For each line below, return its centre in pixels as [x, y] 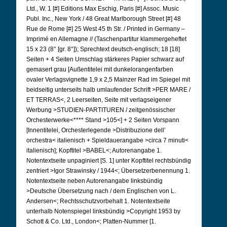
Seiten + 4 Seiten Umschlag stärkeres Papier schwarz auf [105, 59]
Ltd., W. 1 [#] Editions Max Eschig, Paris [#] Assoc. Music [103, 9]
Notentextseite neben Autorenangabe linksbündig [94, 181]
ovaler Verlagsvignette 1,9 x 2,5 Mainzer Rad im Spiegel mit [108, 80]
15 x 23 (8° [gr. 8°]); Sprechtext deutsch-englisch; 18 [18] [103, 49]
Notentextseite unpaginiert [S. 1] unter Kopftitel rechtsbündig [109, 161]
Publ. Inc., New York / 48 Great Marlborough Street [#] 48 [104, 19]
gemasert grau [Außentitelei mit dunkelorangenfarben [100, 69]
